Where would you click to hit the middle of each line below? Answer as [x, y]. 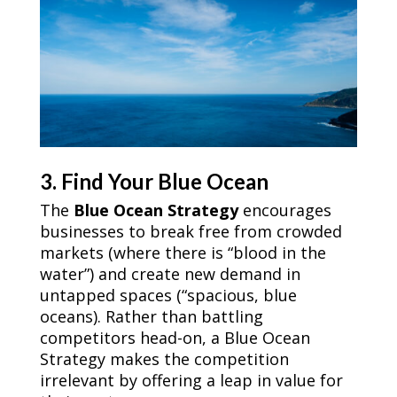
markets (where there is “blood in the [183, 253]
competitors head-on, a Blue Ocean [175, 338]
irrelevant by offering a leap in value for [191, 381]
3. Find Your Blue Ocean [156, 182]
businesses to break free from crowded [191, 232]
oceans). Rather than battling [151, 317]
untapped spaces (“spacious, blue [168, 296]
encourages [284, 210]
